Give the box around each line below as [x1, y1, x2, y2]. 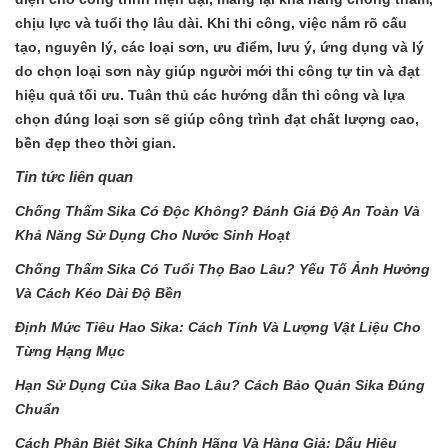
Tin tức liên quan [15, 167, 133, 185]
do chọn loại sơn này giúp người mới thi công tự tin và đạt [15, 62, 420, 79]
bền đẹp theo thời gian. [15, 134, 176, 151]
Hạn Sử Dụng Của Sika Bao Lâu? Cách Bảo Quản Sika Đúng [15, 376, 425, 393]
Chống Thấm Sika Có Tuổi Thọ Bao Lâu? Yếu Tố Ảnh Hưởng [15, 260, 430, 277]
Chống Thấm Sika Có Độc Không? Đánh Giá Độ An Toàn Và [15, 202, 420, 219]
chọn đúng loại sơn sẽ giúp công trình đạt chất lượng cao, [15, 110, 419, 127]
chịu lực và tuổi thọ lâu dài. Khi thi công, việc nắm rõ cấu [15, 14, 407, 31]
